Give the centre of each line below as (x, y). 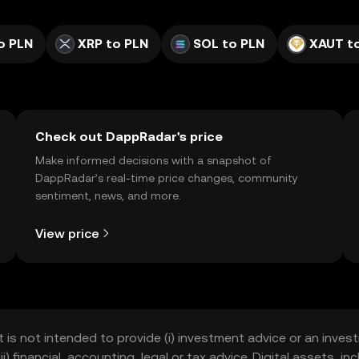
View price (67, 233)
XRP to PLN (113, 44)
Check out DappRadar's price (129, 137)
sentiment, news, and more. (108, 196)
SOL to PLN (229, 44)
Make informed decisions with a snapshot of (153, 160)
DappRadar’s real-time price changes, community (167, 178)
